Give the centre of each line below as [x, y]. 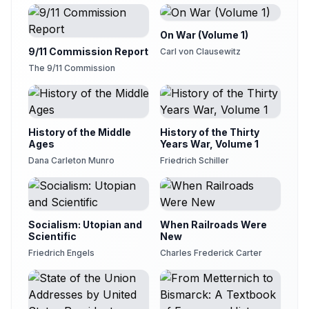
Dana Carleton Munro [71, 160]
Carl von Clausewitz [200, 51]
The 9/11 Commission [72, 68]
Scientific [52, 236]
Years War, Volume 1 [209, 144]
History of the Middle [80, 132]
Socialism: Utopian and [85, 225]
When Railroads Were [213, 225]
